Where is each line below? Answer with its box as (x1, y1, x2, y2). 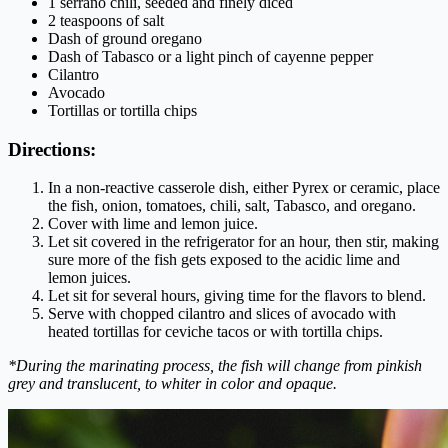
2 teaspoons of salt (48, 11, 164, 29)
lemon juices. (48, 269, 131, 287)
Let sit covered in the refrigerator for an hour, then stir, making (48, 233, 439, 251)
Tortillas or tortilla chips (48, 101, 197, 119)
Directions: (8, 138, 96, 160)
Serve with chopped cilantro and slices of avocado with (48, 305, 396, 323)
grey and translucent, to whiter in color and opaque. (8, 375, 337, 393)
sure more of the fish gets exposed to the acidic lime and (48, 251, 400, 269)
